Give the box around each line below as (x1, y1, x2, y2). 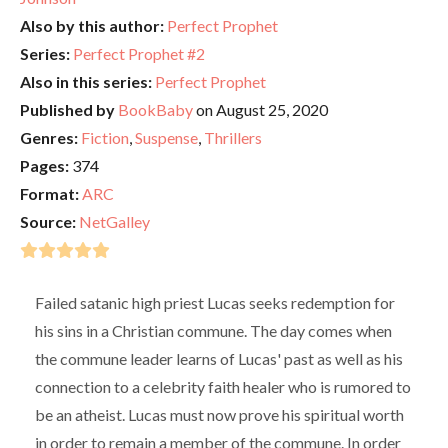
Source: (20, 211, 76, 231)
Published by (20, 99, 115, 119)
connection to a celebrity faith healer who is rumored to (35, 376, 411, 396)
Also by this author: (20, 15, 164, 35)
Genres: (20, 127, 78, 147)
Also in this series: (20, 71, 152, 91)
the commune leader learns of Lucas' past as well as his (35, 348, 403, 368)
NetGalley (79, 211, 150, 231)
